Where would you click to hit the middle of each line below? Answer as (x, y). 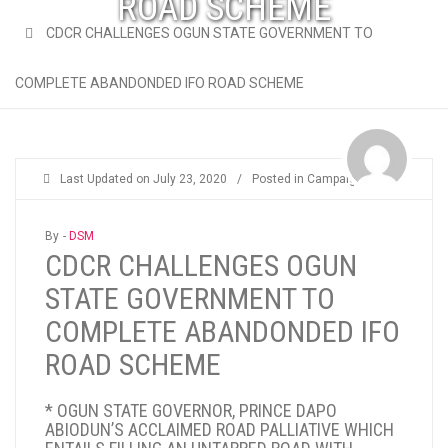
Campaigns (338, 179)
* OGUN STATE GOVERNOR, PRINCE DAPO (191, 410)
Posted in (279, 179)
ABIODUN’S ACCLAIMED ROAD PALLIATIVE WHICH (219, 429)
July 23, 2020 (190, 179)
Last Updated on (106, 179)
